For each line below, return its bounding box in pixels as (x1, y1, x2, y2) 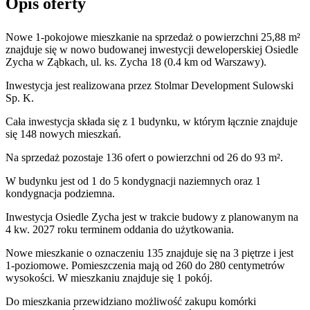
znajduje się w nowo (6, 43, 98, 55)
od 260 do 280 (162, 259, 226, 271)
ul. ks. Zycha (91, 55, 147, 68)
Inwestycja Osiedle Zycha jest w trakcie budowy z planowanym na (6, 210, 298, 223)
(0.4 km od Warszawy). (161, 55, 266, 68)
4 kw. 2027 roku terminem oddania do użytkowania (6, 223, 231, 235)
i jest (271, 246, 293, 259)
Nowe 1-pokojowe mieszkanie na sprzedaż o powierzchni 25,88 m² (6, 30, 300, 43)
